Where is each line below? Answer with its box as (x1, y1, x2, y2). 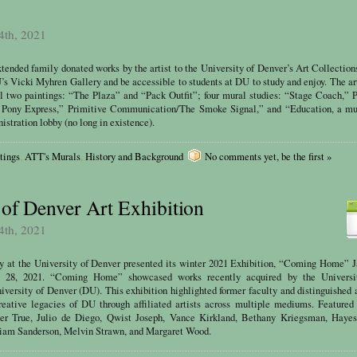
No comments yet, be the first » (204, 149, 331, 163)
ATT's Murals (24, 149, 80, 163)
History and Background (84, 149, 183, 163)
